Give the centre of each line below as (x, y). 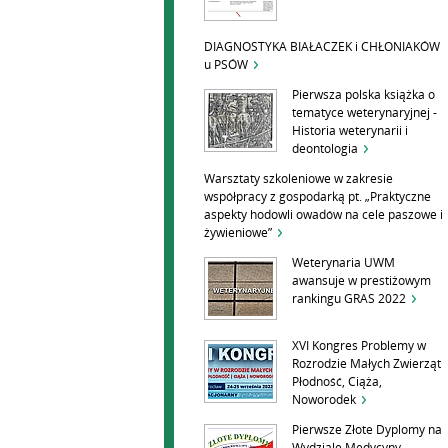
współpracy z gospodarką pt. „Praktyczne (317, 197)
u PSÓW (226, 65)
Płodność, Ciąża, (337, 382)
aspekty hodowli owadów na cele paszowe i (323, 215)
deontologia (325, 149)
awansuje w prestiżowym (361, 281)
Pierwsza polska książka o (363, 95)
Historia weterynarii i (350, 131)
